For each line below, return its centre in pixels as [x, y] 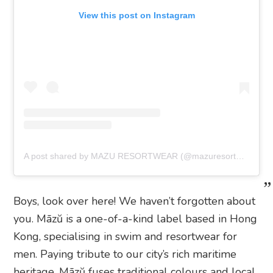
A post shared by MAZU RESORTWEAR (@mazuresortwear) [240, 156]
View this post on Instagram [136, 15]
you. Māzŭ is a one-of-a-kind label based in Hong [136, 218]
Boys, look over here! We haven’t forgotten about [135, 201]
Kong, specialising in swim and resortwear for [126, 236]
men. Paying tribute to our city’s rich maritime [125, 254]
